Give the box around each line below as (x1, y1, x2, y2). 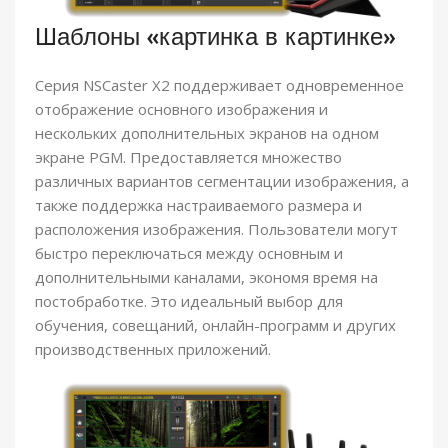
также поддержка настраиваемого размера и (35, 194, 362, 215)
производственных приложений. (35, 338, 271, 359)
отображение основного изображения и (35, 98, 328, 119)
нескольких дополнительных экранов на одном (35, 122, 379, 143)
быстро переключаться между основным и (35, 242, 343, 263)
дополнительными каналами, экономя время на (35, 266, 378, 287)
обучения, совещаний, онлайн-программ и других (35, 314, 396, 335)
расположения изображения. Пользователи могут (35, 218, 398, 239)
